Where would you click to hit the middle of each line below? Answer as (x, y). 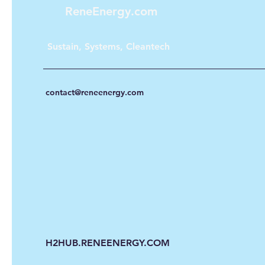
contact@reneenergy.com (95, 93)
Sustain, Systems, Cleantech (109, 47)
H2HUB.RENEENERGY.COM (108, 243)
